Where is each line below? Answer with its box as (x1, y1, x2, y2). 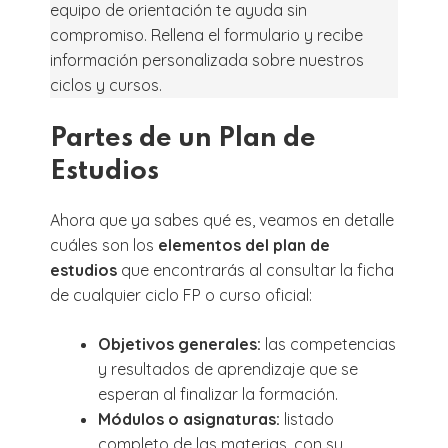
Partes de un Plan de (50, 124, 316, 152)
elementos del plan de (158, 234, 330, 255)
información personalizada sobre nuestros (50, 49, 364, 70)
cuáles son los (50, 234, 158, 255)
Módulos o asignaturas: (98, 408, 284, 429)
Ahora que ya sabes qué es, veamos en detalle (50, 209, 394, 230)
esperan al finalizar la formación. (98, 383, 338, 404)
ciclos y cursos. (50, 74, 162, 95)
